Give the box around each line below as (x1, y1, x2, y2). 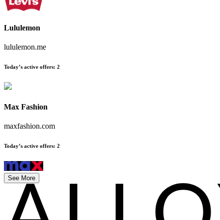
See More (8, 174, 35, 182)
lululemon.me (4, 43, 46, 52)
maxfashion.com (4, 121, 55, 130)
